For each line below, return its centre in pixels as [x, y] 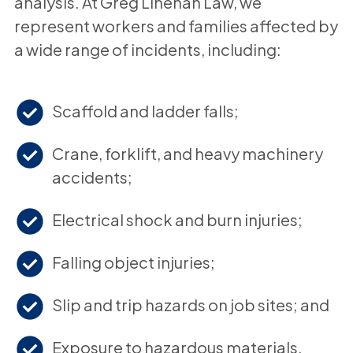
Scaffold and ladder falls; [145, 110]
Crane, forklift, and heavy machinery [187, 153]
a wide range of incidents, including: [147, 49]
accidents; [92, 176]
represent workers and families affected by [176, 25]
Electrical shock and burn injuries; [177, 219]
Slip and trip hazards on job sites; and [190, 304]
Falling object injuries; [133, 262]
